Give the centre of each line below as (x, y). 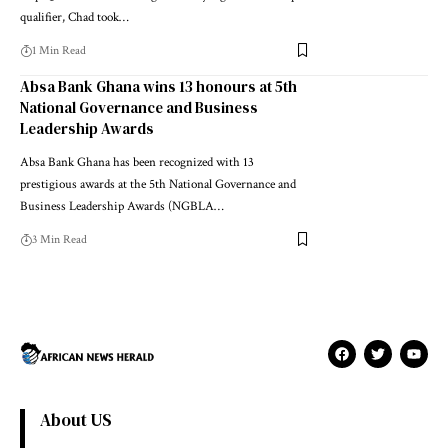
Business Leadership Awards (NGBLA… (122, 206)
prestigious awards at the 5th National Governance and (158, 184)
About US (76, 419)
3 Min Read (59, 239)
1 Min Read (59, 50)
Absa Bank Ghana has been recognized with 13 (137, 162)
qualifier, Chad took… (74, 17)
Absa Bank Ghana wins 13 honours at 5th (158, 86)
